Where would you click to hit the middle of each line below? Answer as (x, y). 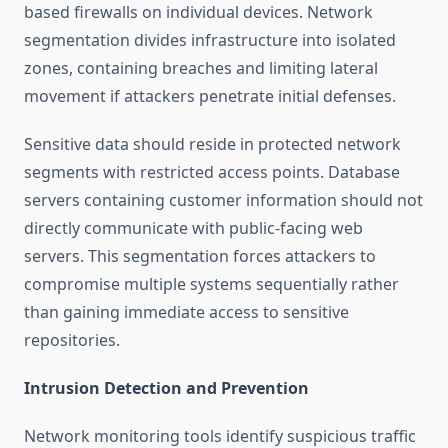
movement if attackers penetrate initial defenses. (210, 96)
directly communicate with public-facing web (193, 228)
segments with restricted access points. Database (212, 172)
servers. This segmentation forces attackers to (200, 256)
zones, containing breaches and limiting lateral (201, 68)
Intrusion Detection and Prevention (166, 388)
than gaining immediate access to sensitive (186, 312)
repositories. (72, 340)
